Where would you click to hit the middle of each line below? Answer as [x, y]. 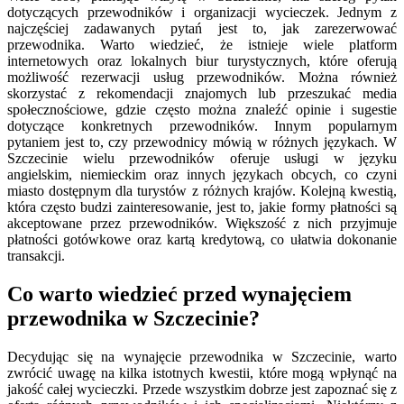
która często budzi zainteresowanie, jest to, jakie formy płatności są [202, 207]
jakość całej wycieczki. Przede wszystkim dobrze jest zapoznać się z [202, 389]
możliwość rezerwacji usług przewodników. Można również [202, 78]
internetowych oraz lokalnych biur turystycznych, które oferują [202, 61]
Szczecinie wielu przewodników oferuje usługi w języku [202, 159]
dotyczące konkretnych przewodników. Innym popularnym [202, 126]
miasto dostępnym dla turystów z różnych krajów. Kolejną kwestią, [202, 191]
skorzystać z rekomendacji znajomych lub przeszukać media [202, 94]
